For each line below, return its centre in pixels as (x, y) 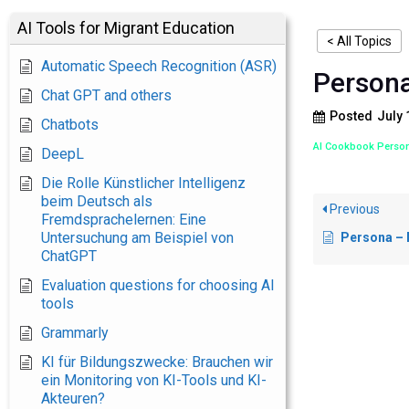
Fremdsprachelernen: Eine (124, 220)
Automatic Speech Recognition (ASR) (159, 66)
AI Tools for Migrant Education (126, 28)
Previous (353, 209)
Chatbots (70, 125)
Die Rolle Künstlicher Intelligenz (143, 183)
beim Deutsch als (97, 201)
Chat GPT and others (106, 95)
